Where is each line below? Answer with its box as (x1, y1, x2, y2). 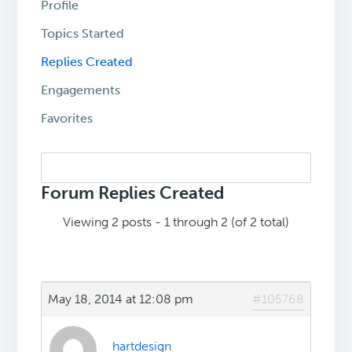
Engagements (41, 82, 121, 98)
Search (40, 154, 81, 170)
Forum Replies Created (41, 182, 225, 204)
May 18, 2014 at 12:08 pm (48, 291, 194, 307)
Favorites (41, 111, 93, 126)
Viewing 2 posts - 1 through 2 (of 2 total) (63, 214, 289, 230)
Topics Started (41, 26, 125, 42)
